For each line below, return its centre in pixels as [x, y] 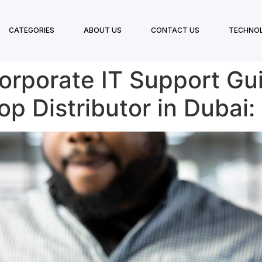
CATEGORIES [31, 30]
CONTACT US [175, 30]
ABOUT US [102, 30]
